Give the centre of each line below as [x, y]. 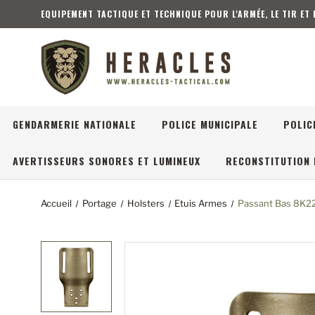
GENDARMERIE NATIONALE [75, 124]
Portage [99, 203]
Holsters [146, 203]
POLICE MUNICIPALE [210, 124]
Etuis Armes [201, 203]
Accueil [56, 203]
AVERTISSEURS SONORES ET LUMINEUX [107, 161]
